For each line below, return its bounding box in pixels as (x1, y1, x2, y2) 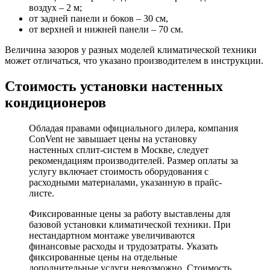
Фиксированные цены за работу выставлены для (29, 209, 230, 219)
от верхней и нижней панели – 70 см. (29, 24, 183, 35)
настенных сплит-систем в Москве (29, 145, 172, 155)
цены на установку (119, 134, 197, 145)
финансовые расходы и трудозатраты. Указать (29, 241, 218, 252)
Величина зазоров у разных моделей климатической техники (5, 45, 257, 55)
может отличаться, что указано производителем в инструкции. (5, 55, 263, 66)
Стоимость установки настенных (5, 78, 223, 95)
